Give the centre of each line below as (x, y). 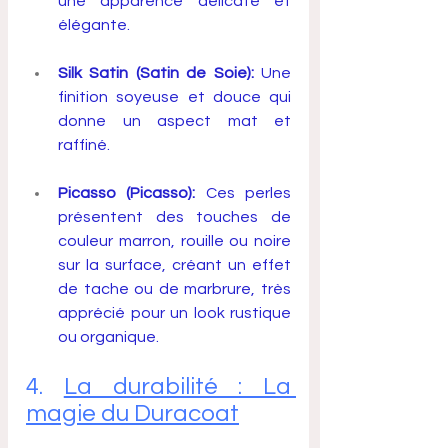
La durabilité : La (177, 387)
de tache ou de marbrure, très (174, 289)
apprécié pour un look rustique (174, 313)
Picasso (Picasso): (127, 193)
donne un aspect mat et (174, 121)
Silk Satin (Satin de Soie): (156, 73)
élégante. (94, 25)
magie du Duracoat (132, 414)
